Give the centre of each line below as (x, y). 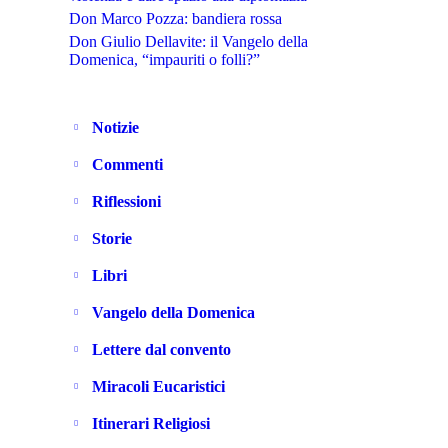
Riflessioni (126, 202)
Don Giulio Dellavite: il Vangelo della (188, 42)
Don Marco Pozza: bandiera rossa (175, 19)
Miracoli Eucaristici (158, 387)
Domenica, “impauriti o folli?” (164, 60)
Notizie (115, 128)
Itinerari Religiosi (151, 424)
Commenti (127, 165)
